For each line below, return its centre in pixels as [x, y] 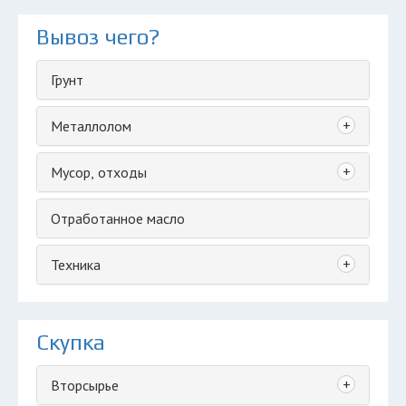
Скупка [71, 342]
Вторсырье [85, 385]
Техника [76, 265]
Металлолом [91, 126]
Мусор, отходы [99, 172]
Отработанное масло [118, 218]
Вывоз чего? [98, 37]
